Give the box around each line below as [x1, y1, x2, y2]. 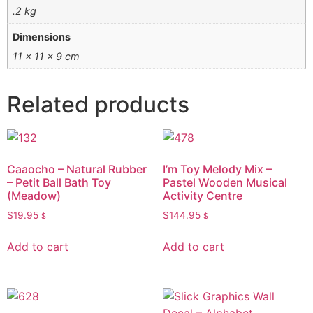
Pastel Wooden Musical [162, 175, 287, 189]
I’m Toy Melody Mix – [162, 161, 272, 176]
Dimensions [13, 30, 71, 43]
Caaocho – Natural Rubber [7, 161, 147, 176]
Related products [7, 90, 189, 118]
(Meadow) [7, 188, 61, 203]
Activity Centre [162, 188, 242, 203]
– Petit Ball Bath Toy [7, 175, 111, 189]
